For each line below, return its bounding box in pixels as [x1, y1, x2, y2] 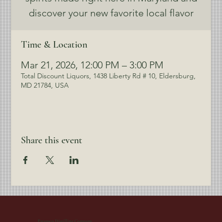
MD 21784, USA [21, 81, 69, 90]
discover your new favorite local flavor [28, 7, 194, 19]
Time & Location [21, 39, 88, 51]
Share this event [21, 134, 83, 146]
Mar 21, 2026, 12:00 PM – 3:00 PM [21, 59, 164, 71]
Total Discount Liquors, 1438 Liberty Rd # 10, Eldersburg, [21, 71, 196, 80]
